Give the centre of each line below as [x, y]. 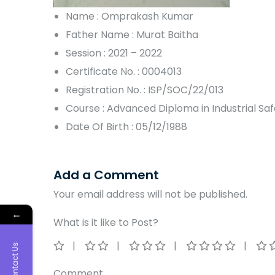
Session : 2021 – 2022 [114, 53]
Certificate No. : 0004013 [124, 71]
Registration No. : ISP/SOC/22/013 [145, 90]
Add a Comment [106, 175]
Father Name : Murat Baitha [132, 34]
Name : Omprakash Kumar [130, 16]
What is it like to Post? [106, 222]
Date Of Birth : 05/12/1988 [126, 126]
